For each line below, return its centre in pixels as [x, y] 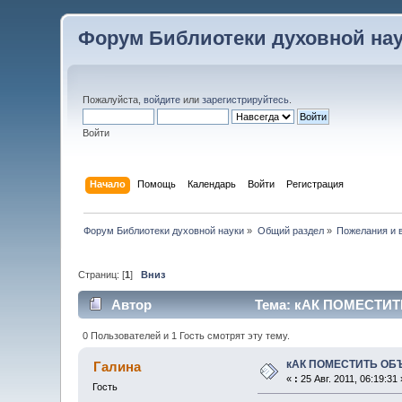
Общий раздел [290, 230]
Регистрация [315, 184]
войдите [162, 100]
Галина [117, 367]
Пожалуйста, [114, 100]
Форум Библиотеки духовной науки [164, 230]
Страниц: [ [102, 275]
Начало [107, 184]
